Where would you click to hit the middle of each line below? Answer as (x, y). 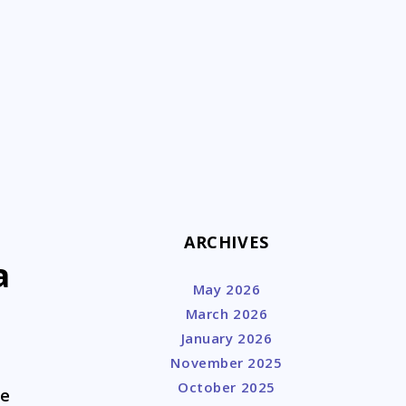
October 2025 (227, 387)
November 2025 (227, 362)
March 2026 (227, 314)
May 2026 (227, 289)
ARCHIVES (227, 242)
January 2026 (227, 338)
